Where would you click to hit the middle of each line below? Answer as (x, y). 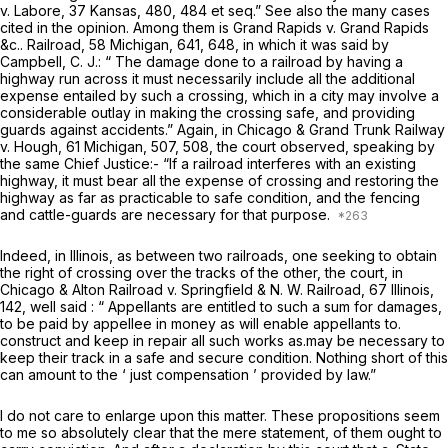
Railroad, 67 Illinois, (370, 290)
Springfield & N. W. (244, 290)
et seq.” (238, 11)
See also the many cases (347, 11)
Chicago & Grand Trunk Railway (341, 130)
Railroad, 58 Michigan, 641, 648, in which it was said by (208, 45)
